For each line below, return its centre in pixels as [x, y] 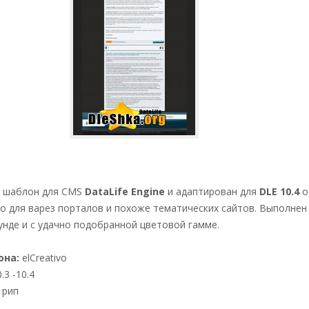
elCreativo [43, 258]
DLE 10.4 [279, 191]
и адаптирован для [212, 191]
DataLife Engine [125, 191]
